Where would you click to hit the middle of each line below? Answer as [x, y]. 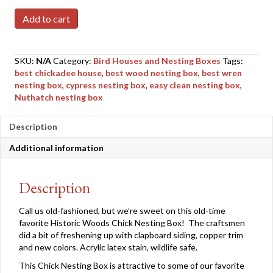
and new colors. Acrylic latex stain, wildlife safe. [108, 247]
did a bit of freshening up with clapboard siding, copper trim [131, 235]
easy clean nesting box [195, 85]
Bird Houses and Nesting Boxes [157, 61]
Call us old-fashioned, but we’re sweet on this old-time [122, 211]
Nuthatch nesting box [59, 97]
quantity [32, 50]
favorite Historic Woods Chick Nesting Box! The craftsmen [132, 223]
